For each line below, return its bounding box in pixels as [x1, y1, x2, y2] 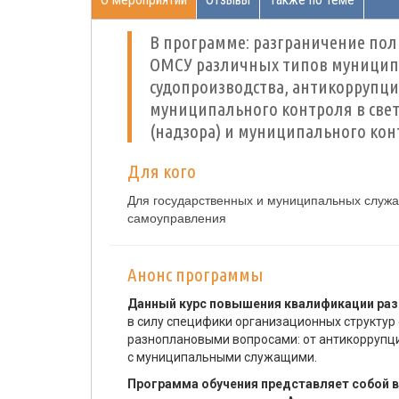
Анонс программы [127, 264, 264, 285]
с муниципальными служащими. [127, 350, 317, 364]
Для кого [127, 160, 196, 182]
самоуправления [127, 211, 226, 225]
